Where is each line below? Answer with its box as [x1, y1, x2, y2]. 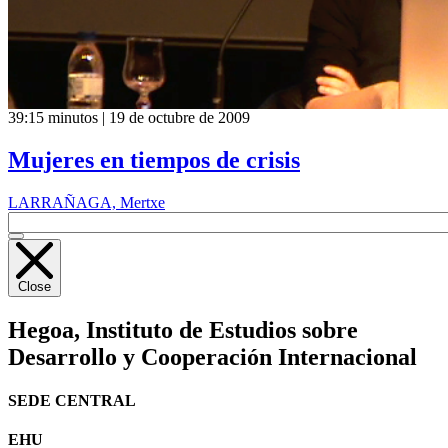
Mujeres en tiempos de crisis [8, 146, 300, 173]
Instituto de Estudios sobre [80, 316, 358, 343]
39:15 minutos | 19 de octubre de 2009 [8, 109, 250, 127]
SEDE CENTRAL [8, 392, 136, 410]
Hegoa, [8, 316, 80, 343]
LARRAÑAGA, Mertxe [8, 193, 165, 211]
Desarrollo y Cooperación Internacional [8, 343, 417, 370]
